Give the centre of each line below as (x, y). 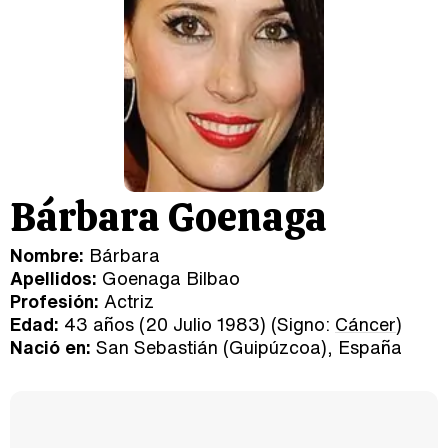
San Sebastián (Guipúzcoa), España (246, 347)
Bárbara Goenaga (168, 217)
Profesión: (54, 301)
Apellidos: (53, 278)
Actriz (126, 301)
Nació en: (50, 347)
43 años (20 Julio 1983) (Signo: (197, 324)
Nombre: (47, 255)
